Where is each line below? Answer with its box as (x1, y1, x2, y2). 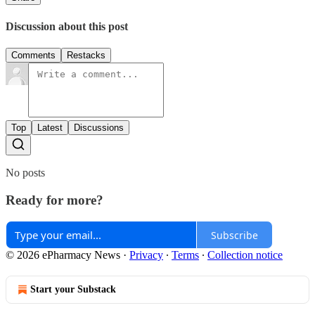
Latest (37, 122, 63, 133)
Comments (11, 50, 56, 60)
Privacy (129, 249, 163, 262)
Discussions (74, 122, 124, 133)
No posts (6, 167, 45, 179)
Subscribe (211, 228, 258, 242)
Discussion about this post (6, 20, 128, 32)
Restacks (67, 50, 105, 60)
